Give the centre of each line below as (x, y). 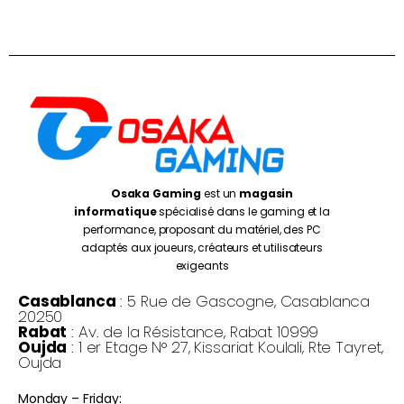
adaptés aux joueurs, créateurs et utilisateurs (202, 248)
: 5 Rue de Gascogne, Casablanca (243, 302)
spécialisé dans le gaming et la (243, 212)
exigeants (202, 266)
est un (220, 194)
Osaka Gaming (156, 194)
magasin (266, 194)
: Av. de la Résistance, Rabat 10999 (193, 332)
